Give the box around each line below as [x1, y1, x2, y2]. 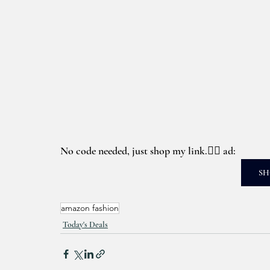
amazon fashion [61, 202, 119, 213]
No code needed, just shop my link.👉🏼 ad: [60, 144, 238, 157]
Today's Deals [63, 219, 108, 230]
